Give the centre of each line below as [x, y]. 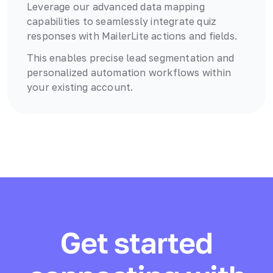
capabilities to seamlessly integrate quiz [122, 22]
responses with [64, 36]
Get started [136, 243]
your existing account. [80, 87]
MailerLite [125, 36]
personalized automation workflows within [129, 73]
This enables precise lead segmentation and [131, 58]
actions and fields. [193, 36]
